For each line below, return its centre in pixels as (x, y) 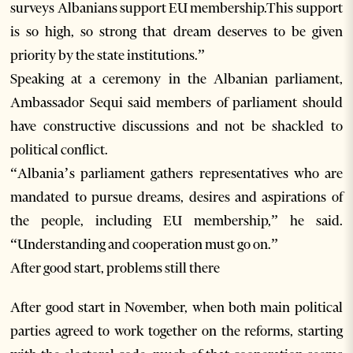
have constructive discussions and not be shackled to (176, 126)
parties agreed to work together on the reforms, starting (176, 331)
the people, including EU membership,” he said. (176, 221)
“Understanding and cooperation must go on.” (145, 245)
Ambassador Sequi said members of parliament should (176, 103)
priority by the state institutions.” (108, 56)
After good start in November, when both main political (176, 308)
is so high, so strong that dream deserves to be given (176, 32)
